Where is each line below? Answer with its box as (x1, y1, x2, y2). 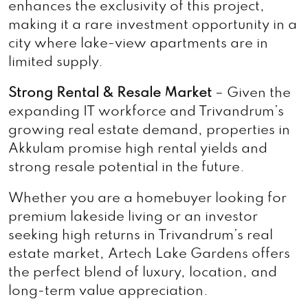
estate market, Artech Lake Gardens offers (8, 248, 290, 261)
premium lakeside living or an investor (8, 211, 258, 223)
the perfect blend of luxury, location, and (8, 267, 277, 279)
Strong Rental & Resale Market (8, 87, 212, 100)
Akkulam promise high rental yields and (8, 143, 267, 155)
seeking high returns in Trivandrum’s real (8, 230, 273, 242)
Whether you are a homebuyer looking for (8, 192, 287, 205)
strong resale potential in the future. (8, 162, 245, 174)
